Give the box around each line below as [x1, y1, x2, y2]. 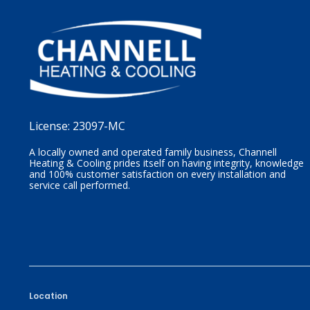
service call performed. [29, 178, 130, 192]
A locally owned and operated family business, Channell [29, 145, 277, 158]
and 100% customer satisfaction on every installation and [29, 167, 286, 181]
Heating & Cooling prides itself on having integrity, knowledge [29, 156, 304, 170]
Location [29, 289, 68, 302]
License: [29, 118, 73, 134]
